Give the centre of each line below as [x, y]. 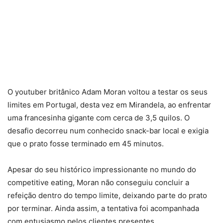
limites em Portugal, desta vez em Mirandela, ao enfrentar [109, 105]
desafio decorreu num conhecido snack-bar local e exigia [108, 131]
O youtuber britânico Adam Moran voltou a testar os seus [108, 92]
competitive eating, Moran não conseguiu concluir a [98, 182]
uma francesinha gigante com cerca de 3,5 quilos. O [99, 118]
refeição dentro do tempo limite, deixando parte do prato [107, 195]
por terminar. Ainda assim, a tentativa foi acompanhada [103, 208]
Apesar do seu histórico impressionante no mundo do [102, 169]
